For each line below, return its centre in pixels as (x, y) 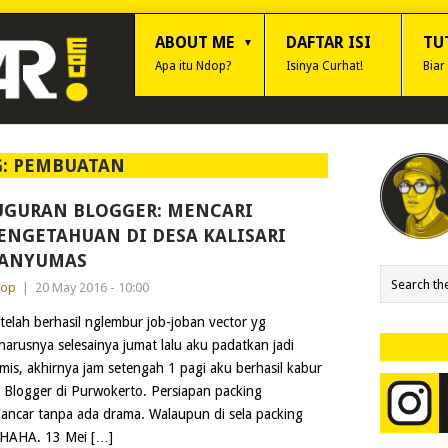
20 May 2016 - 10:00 (91, 287)
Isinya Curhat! (324, 66)
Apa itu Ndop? (193, 66)
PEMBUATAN (69, 165)
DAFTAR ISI (328, 42)
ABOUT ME (194, 42)
